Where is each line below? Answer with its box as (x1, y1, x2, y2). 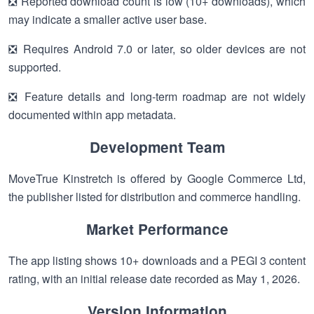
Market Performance (86, 219, 228, 239)
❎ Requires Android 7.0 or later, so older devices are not (8, 41, 306, 57)
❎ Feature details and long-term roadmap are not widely (8, 88, 306, 104)
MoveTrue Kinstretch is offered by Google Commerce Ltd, (8, 170, 306, 186)
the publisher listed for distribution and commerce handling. (8, 189, 301, 205)
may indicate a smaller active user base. (8, 11, 207, 27)
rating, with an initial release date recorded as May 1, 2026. (8, 271, 300, 287)
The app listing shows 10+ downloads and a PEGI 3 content (8, 252, 306, 268)
